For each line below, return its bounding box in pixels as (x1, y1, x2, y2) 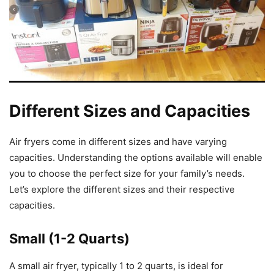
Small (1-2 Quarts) (9, 230, 130, 246)
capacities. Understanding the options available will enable (9, 151, 262, 163)
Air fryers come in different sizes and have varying (9, 135, 227, 147)
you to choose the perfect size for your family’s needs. (9, 167, 245, 179)
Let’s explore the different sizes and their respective (9, 183, 235, 195)
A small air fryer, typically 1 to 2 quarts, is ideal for (9, 259, 223, 272)
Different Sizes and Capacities (9, 100, 250, 121)
